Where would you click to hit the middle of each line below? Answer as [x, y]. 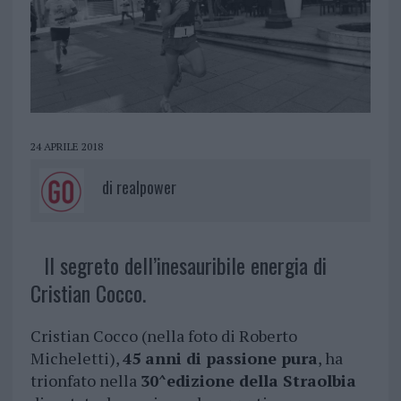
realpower [146, 188]
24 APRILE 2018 [66, 147]
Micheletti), [76, 358]
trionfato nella [85, 381]
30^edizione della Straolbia [248, 381]
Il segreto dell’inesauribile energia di [185, 265]
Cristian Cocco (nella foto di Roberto [163, 336]
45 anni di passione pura [220, 358]
